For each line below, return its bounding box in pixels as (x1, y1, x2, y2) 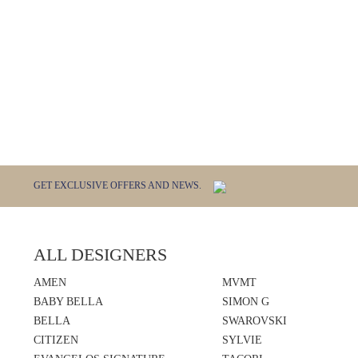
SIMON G (222, 295, 270, 308)
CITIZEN (34, 333, 78, 346)
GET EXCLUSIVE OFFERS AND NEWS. (34, 180, 201, 192)
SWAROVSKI (222, 314, 288, 327)
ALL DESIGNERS (34, 244, 167, 265)
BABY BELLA (34, 295, 103, 308)
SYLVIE (222, 333, 263, 346)
